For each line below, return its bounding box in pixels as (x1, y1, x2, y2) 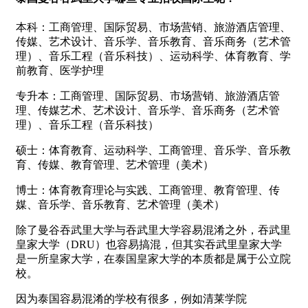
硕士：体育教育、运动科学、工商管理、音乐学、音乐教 (16, 144, 291, 157)
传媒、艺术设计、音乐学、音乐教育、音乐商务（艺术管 (16, 36, 291, 48)
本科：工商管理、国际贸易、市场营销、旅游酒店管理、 (16, 21, 291, 34)
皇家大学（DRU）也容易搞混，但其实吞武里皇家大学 (16, 239, 282, 251)
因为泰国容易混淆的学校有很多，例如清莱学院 (16, 293, 247, 305)
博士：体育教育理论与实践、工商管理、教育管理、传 (16, 184, 280, 197)
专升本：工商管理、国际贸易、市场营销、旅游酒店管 (16, 90, 280, 102)
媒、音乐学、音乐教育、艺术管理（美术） (16, 199, 225, 211)
